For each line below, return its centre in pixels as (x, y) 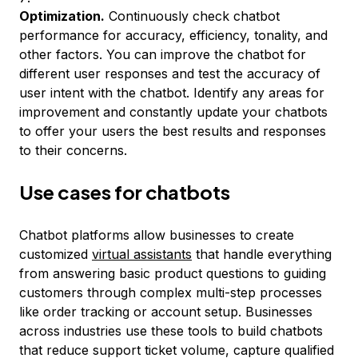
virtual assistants (142, 254)
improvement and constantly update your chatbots (173, 112)
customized (56, 254)
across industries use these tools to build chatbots (171, 331)
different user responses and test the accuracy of (170, 74)
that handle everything (262, 254)
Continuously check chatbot (192, 16)
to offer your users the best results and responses (173, 131)
